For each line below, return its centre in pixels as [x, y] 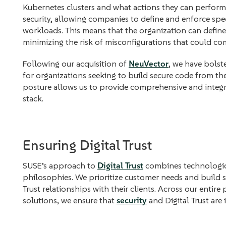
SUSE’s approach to [60, 166]
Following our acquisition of [76, 64]
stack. [33, 99]
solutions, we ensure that [70, 201]
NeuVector [149, 64]
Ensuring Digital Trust [87, 145]
